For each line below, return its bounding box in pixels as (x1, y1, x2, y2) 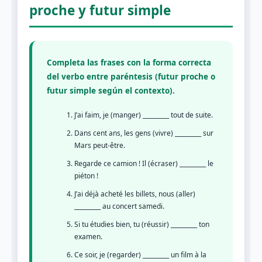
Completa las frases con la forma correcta (47, 57, 211, 68)
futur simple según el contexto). (47, 85, 175, 96)
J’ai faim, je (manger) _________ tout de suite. (74, 109, 213, 120)
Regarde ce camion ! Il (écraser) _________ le (74, 158, 213, 168)
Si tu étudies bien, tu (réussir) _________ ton (74, 219, 209, 229)
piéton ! (74, 170, 98, 181)
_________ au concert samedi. (74, 201, 164, 211)
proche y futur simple (29, 1, 171, 20)
